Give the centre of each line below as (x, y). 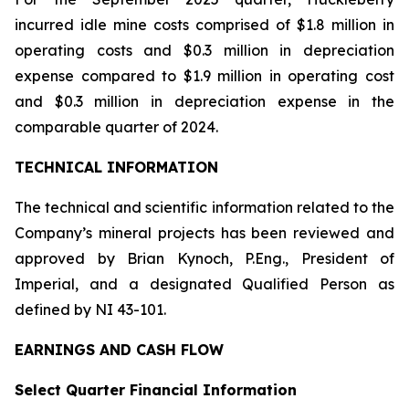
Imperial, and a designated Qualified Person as (204, 284)
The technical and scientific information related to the (204, 207)
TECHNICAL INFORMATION (116, 167)
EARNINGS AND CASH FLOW (119, 350)
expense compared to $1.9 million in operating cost (204, 76)
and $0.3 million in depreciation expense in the (204, 101)
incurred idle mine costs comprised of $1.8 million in (204, 25)
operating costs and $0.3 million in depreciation (204, 50)
